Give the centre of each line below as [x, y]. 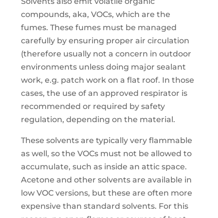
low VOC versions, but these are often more [106, 193]
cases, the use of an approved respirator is [104, 93]
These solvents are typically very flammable [106, 141]
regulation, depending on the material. [98, 120]
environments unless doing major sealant [103, 67]
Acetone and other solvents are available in [106, 180]
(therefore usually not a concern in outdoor [106, 54]
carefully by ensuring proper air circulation [105, 41]
